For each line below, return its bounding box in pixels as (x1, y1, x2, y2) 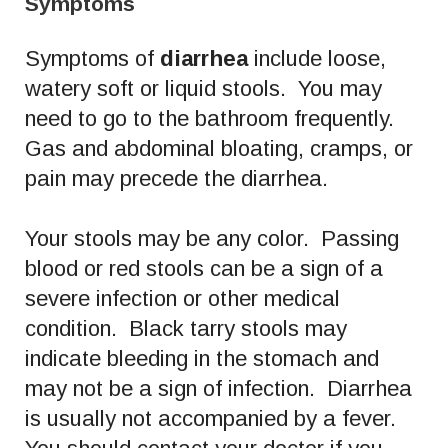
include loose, (248, 45, 386, 71)
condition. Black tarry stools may (25, 315, 347, 341)
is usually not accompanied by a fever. (25, 405, 402, 431)
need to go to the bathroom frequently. (25, 105, 400, 131)
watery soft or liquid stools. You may (25, 75, 382, 101)
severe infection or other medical (25, 285, 340, 311)
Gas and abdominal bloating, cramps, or (25, 135, 413, 161)
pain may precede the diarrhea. (25, 165, 328, 191)
